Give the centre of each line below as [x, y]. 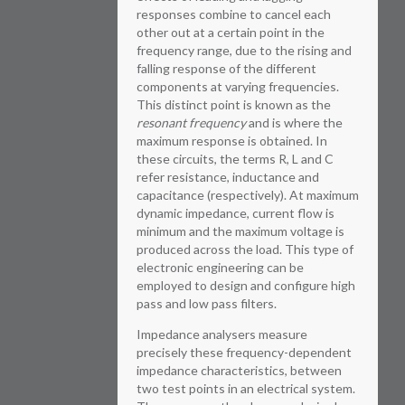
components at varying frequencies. [238, 86]
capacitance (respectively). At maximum [248, 195]
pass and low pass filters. [207, 303]
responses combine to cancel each [234, 14]
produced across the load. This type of [245, 249]
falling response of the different [226, 68]
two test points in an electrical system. [246, 388]
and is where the [294, 122]
